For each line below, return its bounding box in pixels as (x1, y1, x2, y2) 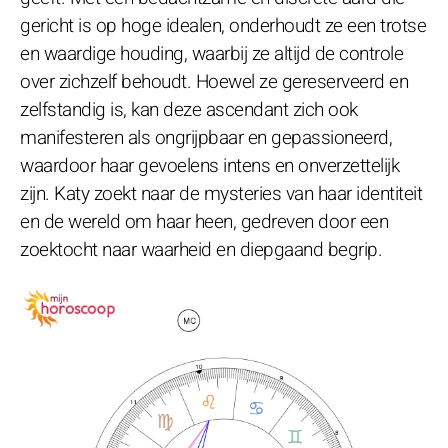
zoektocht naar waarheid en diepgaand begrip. (20, 235, 382, 264)
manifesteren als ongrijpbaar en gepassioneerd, (20, 123, 392, 152)
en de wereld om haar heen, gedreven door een (20, 207, 388, 236)
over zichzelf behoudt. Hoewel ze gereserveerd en (20, 67, 408, 96)
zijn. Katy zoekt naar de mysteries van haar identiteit (20, 179, 422, 208)
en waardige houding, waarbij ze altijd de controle (20, 39, 403, 68)
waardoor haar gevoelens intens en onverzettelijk (20, 151, 399, 180)
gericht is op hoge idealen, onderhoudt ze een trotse (20, 11, 426, 40)
